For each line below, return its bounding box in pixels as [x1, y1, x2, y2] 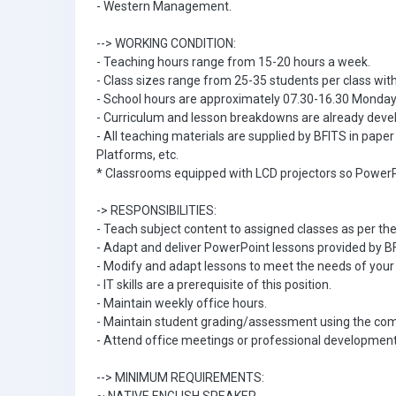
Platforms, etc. [96, 148, 179, 162]
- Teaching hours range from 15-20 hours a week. [96, 55, 370, 69]
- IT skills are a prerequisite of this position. [96, 278, 331, 292]
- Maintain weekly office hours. [96, 296, 267, 310]
